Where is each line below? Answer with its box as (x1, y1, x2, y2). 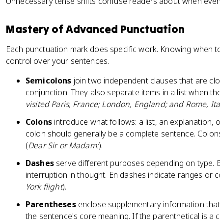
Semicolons (26, 75, 72, 86)
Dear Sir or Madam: (28, 140, 99, 151)
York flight (26, 181, 62, 192)
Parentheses (26, 199, 76, 210)
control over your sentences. (6, 55, 110, 66)
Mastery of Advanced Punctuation (6, 22, 185, 36)
